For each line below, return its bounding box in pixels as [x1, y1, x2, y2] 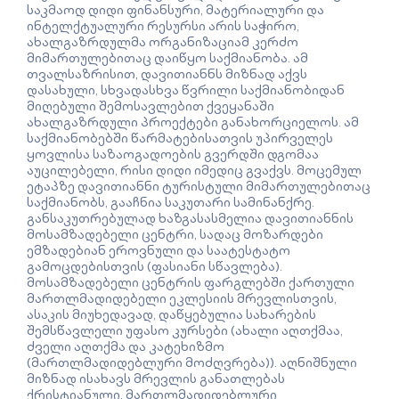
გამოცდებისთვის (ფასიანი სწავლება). [27, 256, 282, 275]
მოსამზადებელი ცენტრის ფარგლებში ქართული [27, 273, 354, 291]
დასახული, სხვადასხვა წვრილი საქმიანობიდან [27, 80, 345, 99]
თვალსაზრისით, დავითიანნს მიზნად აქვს [27, 64, 307, 83]
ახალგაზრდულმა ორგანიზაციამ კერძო [27, 32, 298, 51]
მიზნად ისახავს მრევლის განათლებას [27, 369, 285, 387]
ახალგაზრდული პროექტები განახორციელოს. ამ [27, 112, 359, 131]
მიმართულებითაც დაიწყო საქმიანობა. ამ [27, 48, 308, 67]
